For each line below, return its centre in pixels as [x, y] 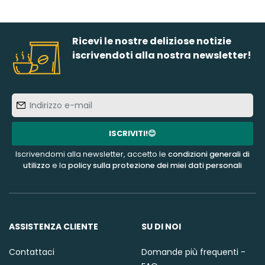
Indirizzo [151, 100]
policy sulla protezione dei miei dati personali [155, 166]
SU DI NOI [161, 227]
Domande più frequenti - [193, 252]
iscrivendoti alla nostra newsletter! [162, 56]
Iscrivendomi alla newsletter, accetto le [92, 154]
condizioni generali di [209, 154]
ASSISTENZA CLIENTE [54, 227]
